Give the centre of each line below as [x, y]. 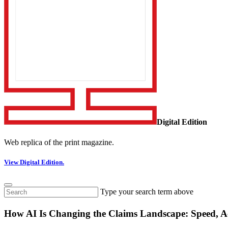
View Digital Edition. [34, 162]
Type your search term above [147, 192]
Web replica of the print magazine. [59, 142]
